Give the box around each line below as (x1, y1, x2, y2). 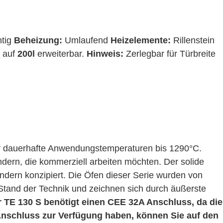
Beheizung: (14, 35, 62, 46)
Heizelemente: (111, 35, 171, 46)
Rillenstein (171, 35, 215, 46)
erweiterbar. (35, 49, 87, 59)
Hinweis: (87, 49, 123, 59)
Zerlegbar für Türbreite (126, 49, 216, 59)
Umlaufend (62, 35, 111, 46)
